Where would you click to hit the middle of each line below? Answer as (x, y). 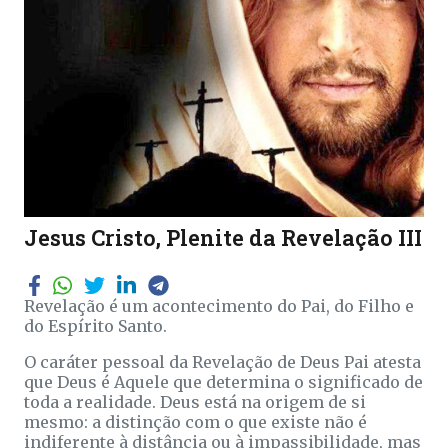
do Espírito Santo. (95, 325)
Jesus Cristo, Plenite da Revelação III (223, 237)
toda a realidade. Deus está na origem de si (195, 401)
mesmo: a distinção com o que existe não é (195, 421)
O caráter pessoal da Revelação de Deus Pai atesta (222, 361)
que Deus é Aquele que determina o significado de (223, 381)
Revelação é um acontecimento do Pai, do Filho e (219, 305)
